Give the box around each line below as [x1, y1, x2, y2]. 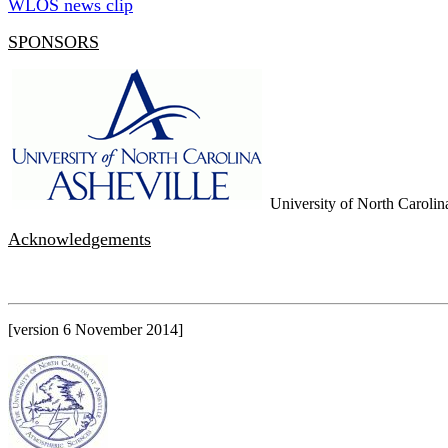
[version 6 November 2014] [8, 321, 183, 339]
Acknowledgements [8, 229, 151, 250]
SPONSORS [8, 32, 99, 53]
